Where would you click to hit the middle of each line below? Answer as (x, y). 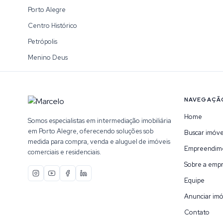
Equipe (194, 180)
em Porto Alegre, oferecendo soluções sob (91, 131)
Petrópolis (43, 42)
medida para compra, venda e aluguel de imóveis (99, 142)
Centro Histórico (53, 26)
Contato (197, 212)
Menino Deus (48, 57)
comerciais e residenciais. (64, 152)
